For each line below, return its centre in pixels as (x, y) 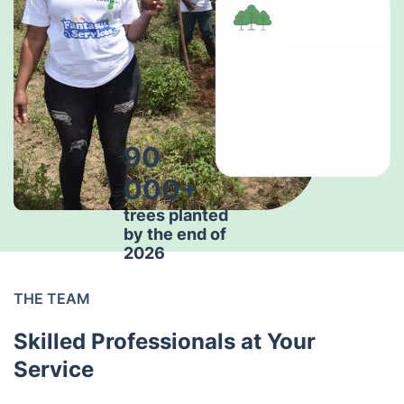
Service (54, 369)
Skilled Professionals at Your (165, 341)
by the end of (175, 234)
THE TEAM (52, 298)
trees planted (176, 216)
